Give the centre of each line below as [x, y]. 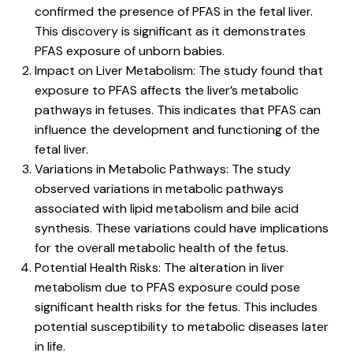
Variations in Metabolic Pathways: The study [163, 169]
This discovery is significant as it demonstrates [170, 31]
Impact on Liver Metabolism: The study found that [179, 70]
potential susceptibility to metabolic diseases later [182, 326]
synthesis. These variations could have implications [182, 228]
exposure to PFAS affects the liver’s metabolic [167, 90]
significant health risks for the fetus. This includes [176, 307]
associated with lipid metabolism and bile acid [167, 208]
